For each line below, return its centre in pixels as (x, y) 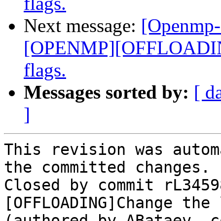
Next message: (82, 26)
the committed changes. (107, 167)
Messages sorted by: (106, 92)
